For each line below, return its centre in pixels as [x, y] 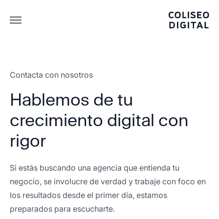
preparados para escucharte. [62, 209]
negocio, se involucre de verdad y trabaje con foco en [108, 181]
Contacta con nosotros [51, 75]
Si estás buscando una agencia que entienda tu [95, 168]
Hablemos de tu [71, 99]
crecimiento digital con [99, 120]
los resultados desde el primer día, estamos [88, 195]
